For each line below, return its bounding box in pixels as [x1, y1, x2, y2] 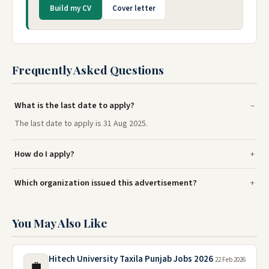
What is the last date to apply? [14, 99, 134, 112]
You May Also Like [12, 215, 107, 231]
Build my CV [50, 3, 91, 14]
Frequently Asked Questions [12, 62, 164, 78]
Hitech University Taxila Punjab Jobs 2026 [49, 253, 213, 266]
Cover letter [112, 3, 156, 14]
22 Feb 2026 [215, 255, 246, 265]
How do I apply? [14, 148, 74, 161]
